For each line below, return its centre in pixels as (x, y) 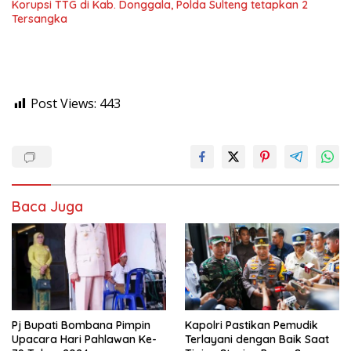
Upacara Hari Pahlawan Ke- (84, 339)
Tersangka (40, 19)
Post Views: (63, 104)
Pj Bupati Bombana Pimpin (81, 325)
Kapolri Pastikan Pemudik (251, 325)
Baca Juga (47, 207)
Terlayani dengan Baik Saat (257, 339)
